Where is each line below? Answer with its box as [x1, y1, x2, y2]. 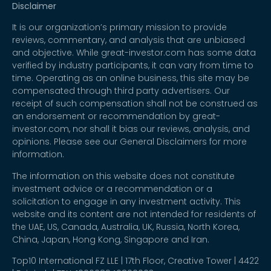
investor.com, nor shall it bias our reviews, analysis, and [12, 123, 250, 135]
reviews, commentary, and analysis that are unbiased [12, 34, 245, 47]
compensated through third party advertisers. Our [12, 85, 230, 97]
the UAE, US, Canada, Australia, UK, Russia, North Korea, [12, 220, 240, 233]
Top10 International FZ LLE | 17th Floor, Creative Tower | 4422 [12, 255, 259, 267]
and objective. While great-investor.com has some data [12, 47, 256, 59]
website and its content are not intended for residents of [12, 207, 256, 220]
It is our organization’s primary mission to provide [12, 21, 227, 34]
